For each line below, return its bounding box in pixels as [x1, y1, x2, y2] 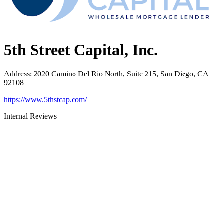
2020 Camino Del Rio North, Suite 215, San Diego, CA [34, 70, 208, 78]
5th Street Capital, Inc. [4, 41, 158, 59]
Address [4, 70, 30, 78]
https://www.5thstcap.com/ [4, 95, 87, 104]
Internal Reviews [4, 112, 57, 121]
